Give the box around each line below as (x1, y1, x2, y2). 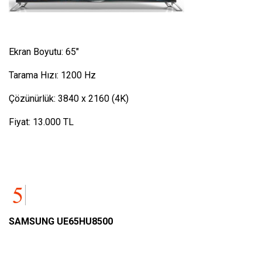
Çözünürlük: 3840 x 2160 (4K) (9, 92, 129, 104)
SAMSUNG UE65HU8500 (9, 216, 113, 227)
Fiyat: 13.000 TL (9, 116, 74, 127)
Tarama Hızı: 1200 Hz (9, 69, 96, 81)
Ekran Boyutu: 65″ (9, 46, 79, 57)
